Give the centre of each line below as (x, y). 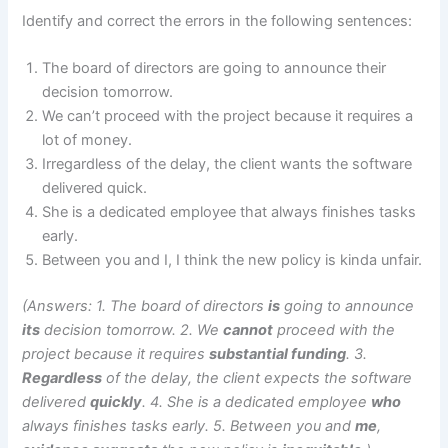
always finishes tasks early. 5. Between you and (189, 426)
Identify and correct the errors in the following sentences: (217, 21)
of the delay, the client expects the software (257, 378)
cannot (248, 330)
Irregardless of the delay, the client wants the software (227, 164)
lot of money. (87, 140)
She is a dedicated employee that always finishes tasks (229, 212)
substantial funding (278, 354)
